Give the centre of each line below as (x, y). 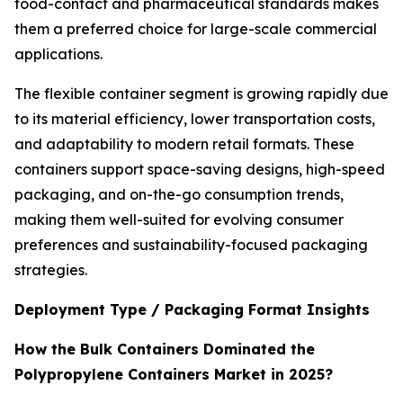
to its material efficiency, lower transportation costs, (195, 119)
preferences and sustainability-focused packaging (191, 245)
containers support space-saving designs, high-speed (200, 170)
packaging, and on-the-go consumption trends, (179, 195)
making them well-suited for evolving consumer (179, 220)
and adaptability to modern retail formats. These (184, 144)
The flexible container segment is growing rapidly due (201, 94)
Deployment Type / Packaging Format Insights (192, 310)
